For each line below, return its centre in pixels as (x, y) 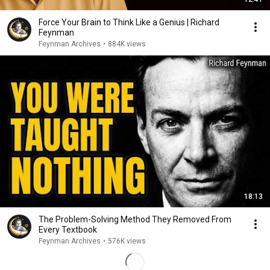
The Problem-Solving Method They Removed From (135, 219)
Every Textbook (68, 230)
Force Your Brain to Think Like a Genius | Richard (129, 22)
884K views (127, 44)
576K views (127, 241)
